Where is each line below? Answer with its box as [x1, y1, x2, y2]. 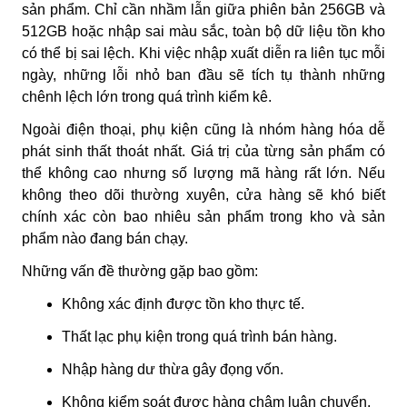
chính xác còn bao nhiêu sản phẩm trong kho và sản [22, 208, 385, 224]
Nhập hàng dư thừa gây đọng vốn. [62, 361, 283, 377]
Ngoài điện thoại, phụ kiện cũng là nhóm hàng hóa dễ [22, 121, 385, 137]
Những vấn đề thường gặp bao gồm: [22, 263, 258, 279]
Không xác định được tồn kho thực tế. [62, 295, 304, 312]
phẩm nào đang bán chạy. [22, 230, 188, 246]
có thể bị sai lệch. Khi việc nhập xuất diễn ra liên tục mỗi [22, 45, 385, 61]
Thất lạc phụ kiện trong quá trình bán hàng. [62, 328, 337, 344]
